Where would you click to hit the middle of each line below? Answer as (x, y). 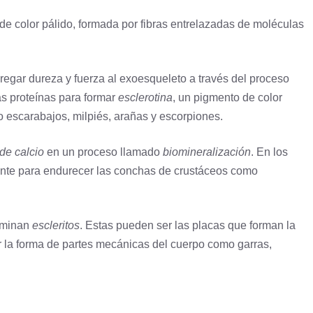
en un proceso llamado (103, 152)
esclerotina (145, 98)
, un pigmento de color (227, 98)
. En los (269, 152)
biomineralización (207, 152)
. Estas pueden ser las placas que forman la (188, 226)
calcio (29, 152)
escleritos (56, 226)
